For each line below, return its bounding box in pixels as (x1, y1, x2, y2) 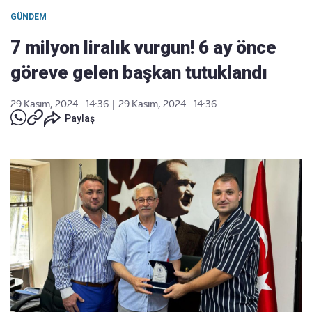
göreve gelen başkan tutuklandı (10, 62, 267, 83)
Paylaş (65, 113, 95, 124)
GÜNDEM (10, 12, 47, 22)
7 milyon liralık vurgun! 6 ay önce (10, 37, 276, 58)
